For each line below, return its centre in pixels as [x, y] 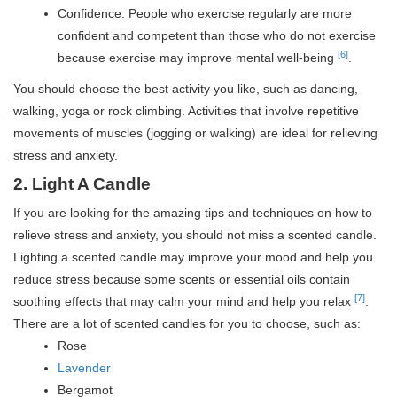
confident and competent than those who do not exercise [217, 36]
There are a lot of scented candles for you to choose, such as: [187, 324]
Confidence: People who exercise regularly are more [205, 14]
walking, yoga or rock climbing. [99, 111]
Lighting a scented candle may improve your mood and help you [193, 257]
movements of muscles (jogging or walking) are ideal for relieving [195, 133]
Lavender [84, 368]
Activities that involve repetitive [273, 111]
